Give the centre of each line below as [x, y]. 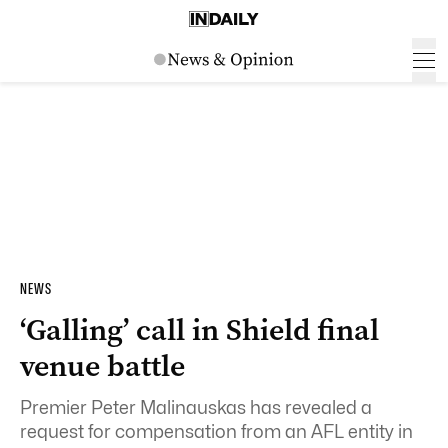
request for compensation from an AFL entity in [216, 431]
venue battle [102, 366]
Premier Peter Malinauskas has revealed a [196, 407]
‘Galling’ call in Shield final [199, 330]
